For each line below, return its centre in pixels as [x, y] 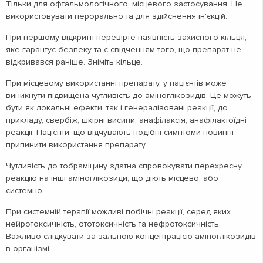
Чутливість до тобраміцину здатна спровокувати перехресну [124, 166]
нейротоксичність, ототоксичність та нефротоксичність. [113, 224]
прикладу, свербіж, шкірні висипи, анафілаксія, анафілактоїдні [126, 120]
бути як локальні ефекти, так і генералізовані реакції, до [117, 107]
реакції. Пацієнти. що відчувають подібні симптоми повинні [120, 132]
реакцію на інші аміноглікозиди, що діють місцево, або [112, 178]
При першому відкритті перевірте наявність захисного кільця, [126, 37]
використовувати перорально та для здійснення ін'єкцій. [117, 16]
